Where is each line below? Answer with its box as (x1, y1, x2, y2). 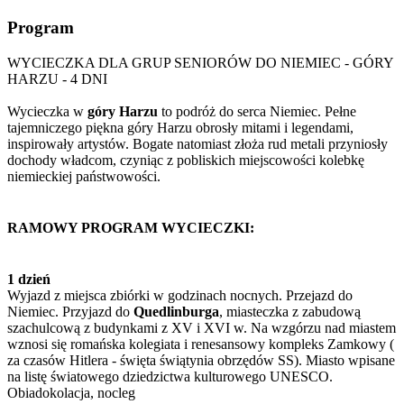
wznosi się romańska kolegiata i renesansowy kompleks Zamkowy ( (7, 336, 394, 353)
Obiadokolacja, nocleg (7, 385, 135, 401)
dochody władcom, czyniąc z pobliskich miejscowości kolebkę (7, 151, 364, 168)
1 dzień (7, 271, 50, 288)
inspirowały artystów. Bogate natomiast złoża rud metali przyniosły (7, 135, 388, 151)
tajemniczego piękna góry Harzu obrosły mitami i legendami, (7, 119, 353, 135)
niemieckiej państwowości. (7, 168, 161, 184)
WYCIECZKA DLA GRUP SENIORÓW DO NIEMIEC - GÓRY (7, 54, 393, 70)
